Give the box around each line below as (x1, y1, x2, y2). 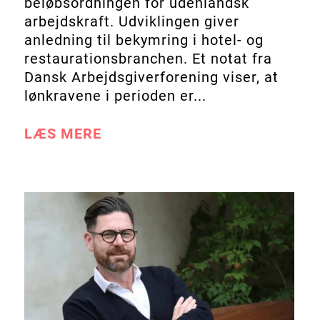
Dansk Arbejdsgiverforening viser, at (24, 68, 279, 86)
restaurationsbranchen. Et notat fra (24, 49, 272, 67)
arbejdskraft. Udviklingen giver (24, 12, 239, 30)
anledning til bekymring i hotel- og (24, 31, 264, 49)
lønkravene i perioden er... (24, 86, 206, 104)
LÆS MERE (24, 124, 101, 142)
